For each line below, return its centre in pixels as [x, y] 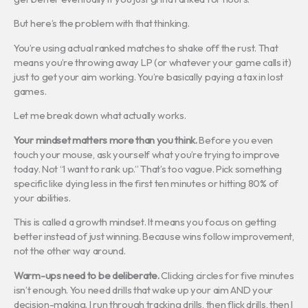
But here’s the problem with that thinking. [102, 23]
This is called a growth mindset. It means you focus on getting [145, 222]
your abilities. [42, 197]
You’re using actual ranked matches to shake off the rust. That [146, 47]
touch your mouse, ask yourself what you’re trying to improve [147, 154]
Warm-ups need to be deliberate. [87, 276]
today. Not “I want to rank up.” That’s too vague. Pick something [148, 168]
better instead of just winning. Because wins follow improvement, [154, 236]
